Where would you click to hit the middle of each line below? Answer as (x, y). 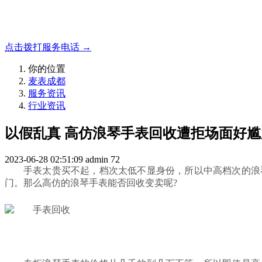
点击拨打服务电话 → (48, 47)
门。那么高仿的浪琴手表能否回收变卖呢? (91, 182)
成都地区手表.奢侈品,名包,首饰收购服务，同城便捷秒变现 (125, 25)
